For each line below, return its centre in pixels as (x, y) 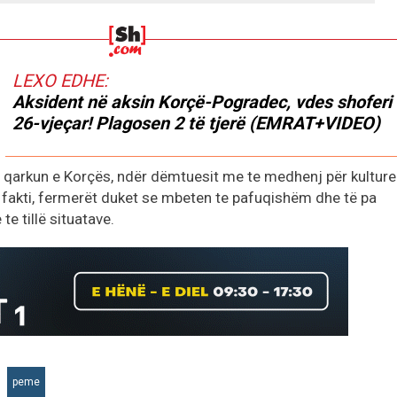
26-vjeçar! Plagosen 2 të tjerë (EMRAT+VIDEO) (196, 123)
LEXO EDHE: (60, 80)
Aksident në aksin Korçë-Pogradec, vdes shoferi (202, 101)
